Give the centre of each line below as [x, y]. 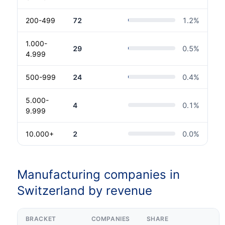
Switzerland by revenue [84, 191]
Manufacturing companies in [98, 175]
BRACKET [41, 219]
